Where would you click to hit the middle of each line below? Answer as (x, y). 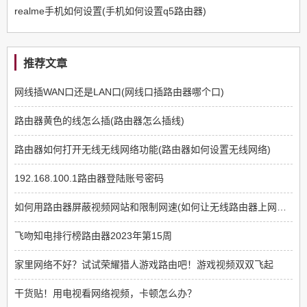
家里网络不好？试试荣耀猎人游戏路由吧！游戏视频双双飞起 (144, 265)
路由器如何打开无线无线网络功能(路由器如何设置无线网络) (143, 150)
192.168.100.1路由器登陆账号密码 (89, 179)
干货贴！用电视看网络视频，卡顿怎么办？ (106, 294)
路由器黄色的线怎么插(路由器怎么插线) (99, 121)
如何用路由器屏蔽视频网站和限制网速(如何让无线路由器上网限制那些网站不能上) (282, 207)
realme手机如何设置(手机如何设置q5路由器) (110, 11)
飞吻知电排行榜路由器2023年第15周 (93, 236)
